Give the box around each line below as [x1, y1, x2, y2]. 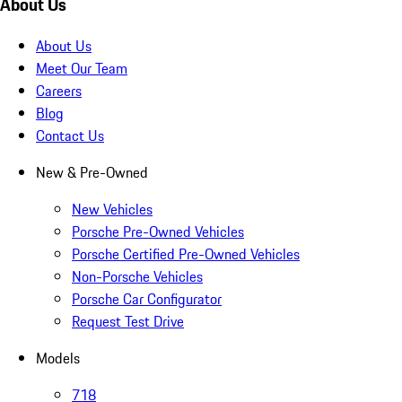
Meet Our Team [36, 57, 127, 80]
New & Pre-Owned [36, 162, 148, 184]
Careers [36, 80, 82, 102]
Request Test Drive [72, 310, 184, 333]
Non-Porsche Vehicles [72, 266, 203, 288]
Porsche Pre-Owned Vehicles [72, 221, 244, 243]
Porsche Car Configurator [72, 288, 222, 310]
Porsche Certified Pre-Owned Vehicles [72, 243, 300, 266]
